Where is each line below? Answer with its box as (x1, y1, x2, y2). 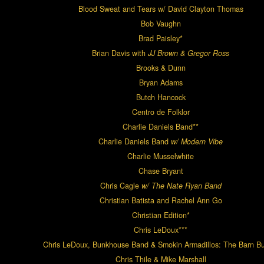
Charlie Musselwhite (127, 151, 194, 162)
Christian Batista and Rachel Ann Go (99, 195, 222, 206)
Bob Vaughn (140, 18, 181, 29)
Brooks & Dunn (136, 62, 186, 74)
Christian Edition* (131, 210, 190, 221)
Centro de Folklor (131, 107, 190, 118)
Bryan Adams (138, 77, 183, 88)
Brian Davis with (92, 48, 148, 59)
